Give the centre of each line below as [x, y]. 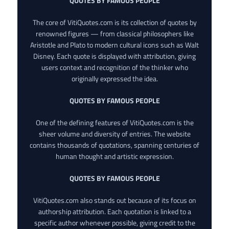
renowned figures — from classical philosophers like [114, 33]
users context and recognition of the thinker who [114, 67]
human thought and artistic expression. [114, 156]
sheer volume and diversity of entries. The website [114, 133]
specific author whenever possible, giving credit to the [114, 222]
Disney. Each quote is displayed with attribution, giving [114, 56]
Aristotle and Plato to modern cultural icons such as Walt [114, 44]
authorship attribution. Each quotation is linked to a [114, 211]
